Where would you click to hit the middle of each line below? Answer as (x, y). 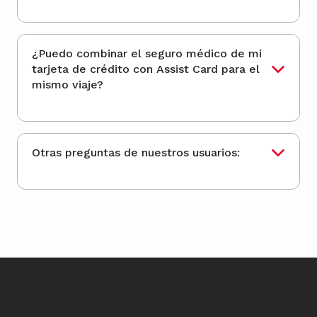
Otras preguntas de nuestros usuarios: (136, 153)
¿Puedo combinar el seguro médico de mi (147, 54)
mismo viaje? (68, 85)
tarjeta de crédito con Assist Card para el (61, 69)
